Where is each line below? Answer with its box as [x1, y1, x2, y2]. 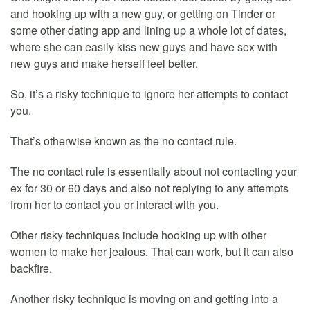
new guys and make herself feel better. [10, 55, 198, 72]
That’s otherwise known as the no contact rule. [10, 133, 237, 149]
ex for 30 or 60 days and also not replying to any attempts [10, 180, 289, 197]
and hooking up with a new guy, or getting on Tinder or [10, 6, 275, 22]
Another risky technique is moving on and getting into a [10, 291, 278, 307]
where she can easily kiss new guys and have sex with [10, 39, 277, 55]
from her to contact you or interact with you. [10, 197, 219, 213]
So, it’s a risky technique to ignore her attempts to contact [10, 86, 288, 102]
